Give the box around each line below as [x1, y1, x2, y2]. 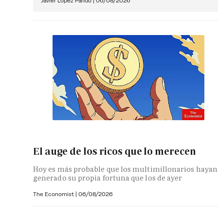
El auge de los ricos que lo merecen [33, 145, 196, 158]
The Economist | [33, 190, 78, 198]
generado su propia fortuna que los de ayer [33, 173, 182, 183]
